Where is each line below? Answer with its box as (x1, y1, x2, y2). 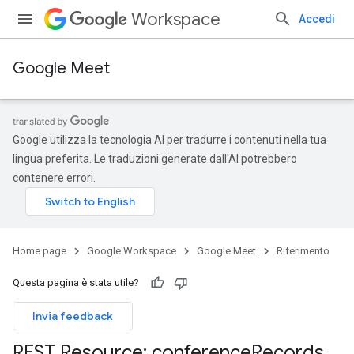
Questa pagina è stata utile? (13, 277, 139, 288)
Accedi (299, 13, 335, 25)
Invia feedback (32, 309, 113, 323)
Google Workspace (87, 245, 176, 257)
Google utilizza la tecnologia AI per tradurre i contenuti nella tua (13, 134, 326, 146)
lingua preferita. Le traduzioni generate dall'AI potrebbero (13, 153, 297, 165)
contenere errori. (13, 171, 96, 184)
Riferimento (277, 245, 330, 257)
